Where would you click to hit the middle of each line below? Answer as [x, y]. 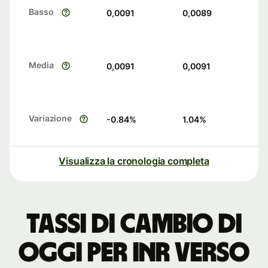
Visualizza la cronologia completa [134, 161]
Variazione [51, 118]
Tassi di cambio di [134, 225]
